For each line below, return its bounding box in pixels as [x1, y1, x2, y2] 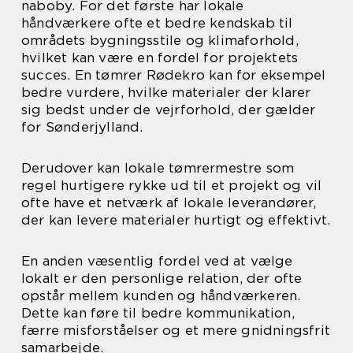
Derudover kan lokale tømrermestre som [21, 160, 295, 176]
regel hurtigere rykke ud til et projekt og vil [21, 177, 322, 193]
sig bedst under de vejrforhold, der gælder [21, 102, 316, 117]
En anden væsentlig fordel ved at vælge [21, 253, 293, 269]
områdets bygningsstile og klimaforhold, [21, 32, 299, 48]
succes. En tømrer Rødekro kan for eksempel [21, 67, 326, 83]
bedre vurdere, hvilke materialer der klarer [21, 84, 311, 100]
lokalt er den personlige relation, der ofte [21, 270, 303, 286]
